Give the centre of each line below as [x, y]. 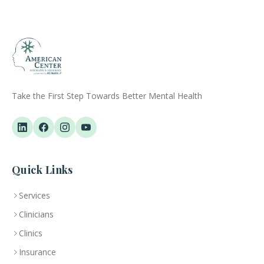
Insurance [37, 252]
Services [34, 195]
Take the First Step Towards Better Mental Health [107, 96]
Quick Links [42, 170]
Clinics [31, 233]
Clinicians [36, 214]
